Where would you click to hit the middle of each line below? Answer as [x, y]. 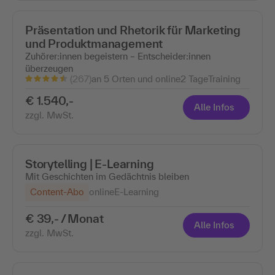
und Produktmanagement [94, 43]
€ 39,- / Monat [64, 218]
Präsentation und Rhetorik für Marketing [133, 30]
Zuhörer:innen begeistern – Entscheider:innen [118, 56]
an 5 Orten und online [136, 79]
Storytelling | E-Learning [90, 164]
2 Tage [194, 79]
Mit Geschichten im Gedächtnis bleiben [107, 176]
